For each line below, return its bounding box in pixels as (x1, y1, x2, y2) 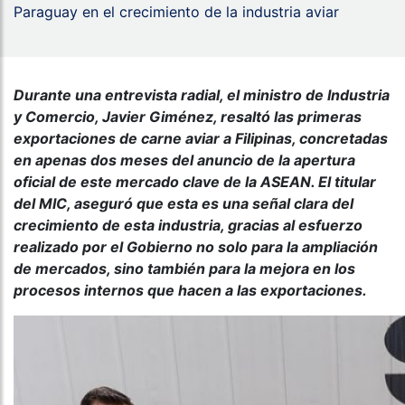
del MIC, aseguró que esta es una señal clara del (14, 194, 353, 213)
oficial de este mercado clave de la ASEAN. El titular (14, 173, 376, 192)
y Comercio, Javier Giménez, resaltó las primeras (14, 108, 362, 127)
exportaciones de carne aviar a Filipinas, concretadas (14, 129, 388, 148)
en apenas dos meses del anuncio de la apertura (14, 151, 355, 170)
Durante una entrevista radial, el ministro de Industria (14, 86, 390, 105)
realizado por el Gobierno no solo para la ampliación (14, 238, 378, 257)
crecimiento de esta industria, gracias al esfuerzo (14, 216, 363, 235)
